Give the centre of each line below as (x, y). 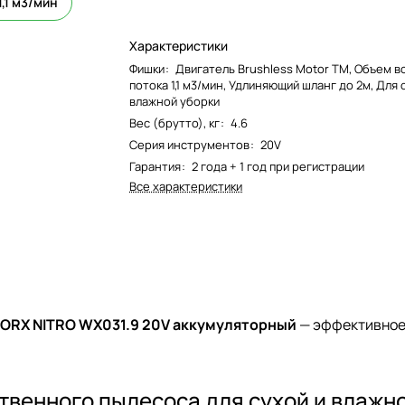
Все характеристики (186, 186)
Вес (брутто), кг (175, 123)
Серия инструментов (190, 145)
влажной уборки (175, 101)
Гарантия (155, 166)
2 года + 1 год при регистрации (278, 166)
